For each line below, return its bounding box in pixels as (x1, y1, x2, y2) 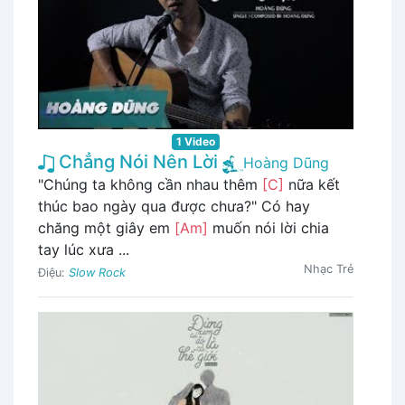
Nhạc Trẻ (304, 262, 353, 277)
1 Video (176, 135, 215, 149)
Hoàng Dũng (243, 154, 329, 173)
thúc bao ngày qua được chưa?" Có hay (38, 197, 310, 216)
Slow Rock (69, 266, 126, 280)
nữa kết (284, 175, 340, 194)
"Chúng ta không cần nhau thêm (38, 175, 262, 194)
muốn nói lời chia (208, 219, 329, 238)
